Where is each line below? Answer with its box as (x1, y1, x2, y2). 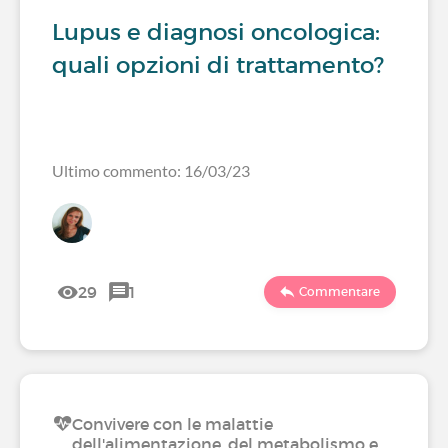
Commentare (299, 284, 380, 299)
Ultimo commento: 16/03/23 (52, 161, 250, 180)
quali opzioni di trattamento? (52, 51, 384, 79)
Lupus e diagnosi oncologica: (52, 18, 380, 46)
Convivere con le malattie (72, 414, 273, 434)
